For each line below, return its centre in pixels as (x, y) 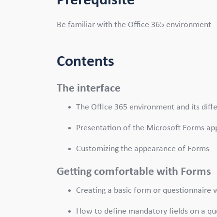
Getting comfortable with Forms (135, 171)
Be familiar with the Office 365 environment (134, 25)
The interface (90, 88)
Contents (85, 62)
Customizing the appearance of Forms (143, 149)
